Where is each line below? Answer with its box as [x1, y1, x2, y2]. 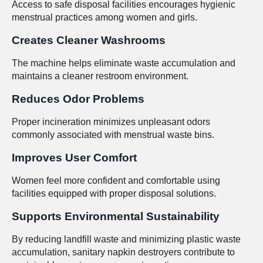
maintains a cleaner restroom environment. [12, 70, 188, 81]
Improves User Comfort [12, 151, 137, 164]
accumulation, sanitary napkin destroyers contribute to [12, 247, 235, 257]
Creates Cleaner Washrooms [12, 33, 166, 46]
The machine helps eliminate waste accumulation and [12, 58, 235, 68]
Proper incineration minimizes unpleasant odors [12, 116, 210, 127]
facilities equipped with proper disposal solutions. [12, 188, 216, 198]
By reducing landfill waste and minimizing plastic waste [12, 234, 241, 244]
